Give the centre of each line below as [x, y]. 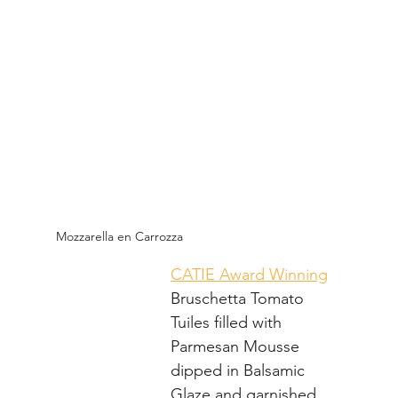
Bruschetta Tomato [239, 298]
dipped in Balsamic [240, 370]
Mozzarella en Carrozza [119, 236]
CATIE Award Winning [249, 274]
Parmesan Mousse [237, 346]
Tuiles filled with [228, 322]
